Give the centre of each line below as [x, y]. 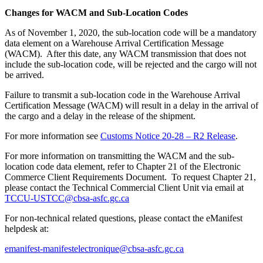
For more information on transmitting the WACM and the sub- [119, 156]
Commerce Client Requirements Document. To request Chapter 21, [130, 177]
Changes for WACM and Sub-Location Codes [96, 13]
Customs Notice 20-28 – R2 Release [168, 136]
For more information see [53, 136]
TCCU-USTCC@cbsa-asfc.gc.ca [67, 198]
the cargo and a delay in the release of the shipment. [100, 116]
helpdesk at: [27, 229]
